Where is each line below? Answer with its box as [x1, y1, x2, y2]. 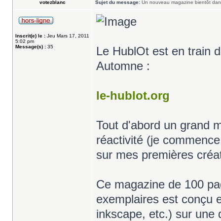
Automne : [96, 59, 150, 73]
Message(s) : [15, 44, 46, 49]
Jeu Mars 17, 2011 [45, 33, 89, 38]
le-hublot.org [96, 89, 170, 102]
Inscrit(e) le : [15, 33, 45, 38]
